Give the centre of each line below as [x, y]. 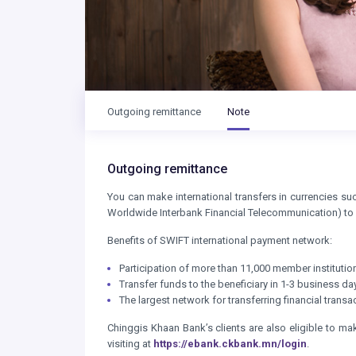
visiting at [130, 344]
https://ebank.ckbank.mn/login [230, 344]
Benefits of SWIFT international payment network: [220, 240]
